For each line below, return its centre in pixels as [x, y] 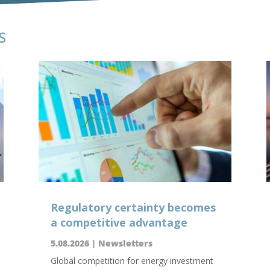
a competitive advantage [119, 222]
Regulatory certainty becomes [133, 207]
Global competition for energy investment [132, 260]
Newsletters [125, 243]
